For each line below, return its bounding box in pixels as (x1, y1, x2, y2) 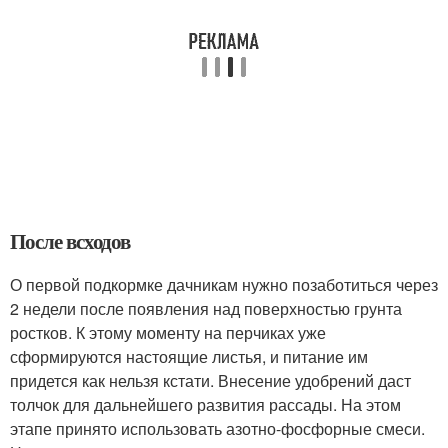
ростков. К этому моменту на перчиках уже (10, 321, 326, 344)
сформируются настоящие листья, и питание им (10, 345, 368, 368)
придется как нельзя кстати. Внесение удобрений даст (10, 369, 411, 392)
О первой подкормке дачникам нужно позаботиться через (10, 273, 438, 296)
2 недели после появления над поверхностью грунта (10, 297, 402, 320)
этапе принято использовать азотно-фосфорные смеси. (10, 417, 425, 440)
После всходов (10, 226, 131, 256)
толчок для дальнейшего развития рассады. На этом (10, 393, 401, 416)
